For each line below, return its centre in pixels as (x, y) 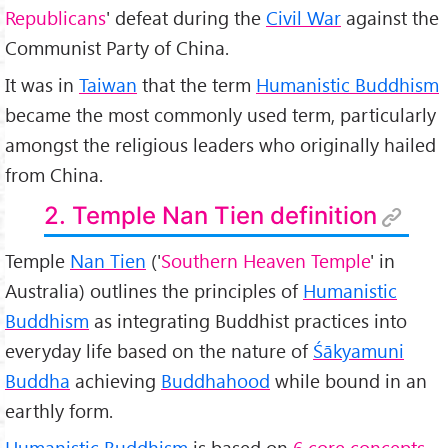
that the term (196, 85)
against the (390, 18)
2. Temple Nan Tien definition (211, 215)
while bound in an (348, 380)
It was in (42, 85)
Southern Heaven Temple (265, 260)
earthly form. (59, 410)
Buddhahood (215, 380)
